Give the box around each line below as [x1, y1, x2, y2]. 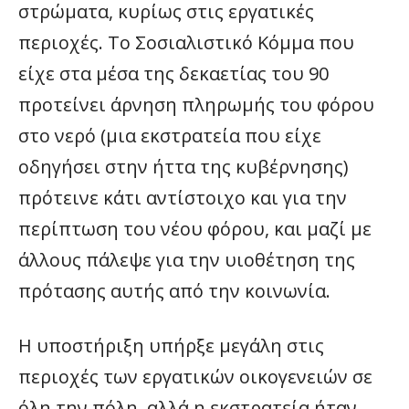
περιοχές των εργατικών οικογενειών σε [18, 364, 372, 389]
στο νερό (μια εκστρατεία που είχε [18, 123, 321, 148]
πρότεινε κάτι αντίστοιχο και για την [18, 185, 347, 210]
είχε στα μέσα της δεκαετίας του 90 [18, 61, 329, 86]
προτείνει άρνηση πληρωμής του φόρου [18, 92, 374, 117]
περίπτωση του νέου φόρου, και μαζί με [18, 216, 372, 241]
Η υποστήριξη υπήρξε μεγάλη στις [18, 333, 324, 358]
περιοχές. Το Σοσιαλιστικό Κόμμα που [18, 30, 354, 55]
